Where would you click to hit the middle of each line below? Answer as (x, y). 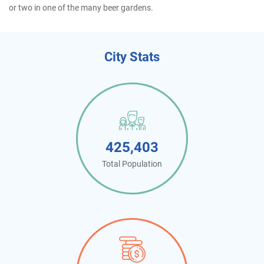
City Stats (132, 57)
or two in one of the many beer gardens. (81, 8)
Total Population (132, 164)
